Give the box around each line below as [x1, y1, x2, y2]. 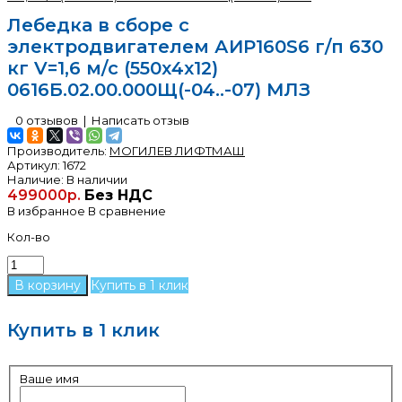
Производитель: [7, 143, 107, 158]
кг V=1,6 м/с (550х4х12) [7, 57, 218, 80]
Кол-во [7, 229, 50, 244]
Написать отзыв [92, 112, 189, 127]
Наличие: [7, 171, 64, 187]
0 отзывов [15, 112, 78, 127]
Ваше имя [19, 371, 79, 386]
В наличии [64, 171, 127, 187]
